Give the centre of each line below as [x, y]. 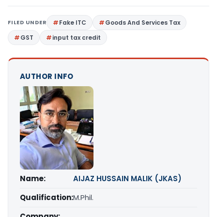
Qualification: [46, 197]
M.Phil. [83, 197]
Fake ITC [73, 22]
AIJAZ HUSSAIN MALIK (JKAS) [127, 178]
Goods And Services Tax [143, 22]
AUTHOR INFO [47, 76]
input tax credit [77, 37]
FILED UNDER [27, 22]
